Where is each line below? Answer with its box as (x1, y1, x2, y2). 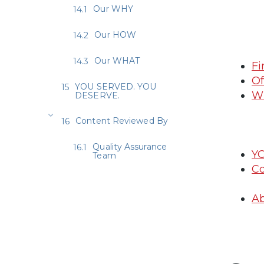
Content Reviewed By (75, 115, 168, 126)
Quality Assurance (93, 141, 167, 152)
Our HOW (94, 29, 137, 40)
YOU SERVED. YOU (75, 81, 157, 92)
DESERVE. (75, 90, 120, 101)
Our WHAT (94, 55, 140, 66)
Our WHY (93, 3, 134, 14)
